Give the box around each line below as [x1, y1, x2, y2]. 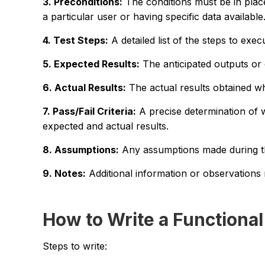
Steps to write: [43, 240, 107, 252]
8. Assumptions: [43, 143, 119, 156]
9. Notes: [43, 167, 86, 179]
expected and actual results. [43, 119, 169, 132]
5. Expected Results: [43, 57, 140, 70]
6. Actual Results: [43, 81, 126, 93]
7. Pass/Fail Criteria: [43, 105, 136, 117]
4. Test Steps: [43, 34, 108, 46]
